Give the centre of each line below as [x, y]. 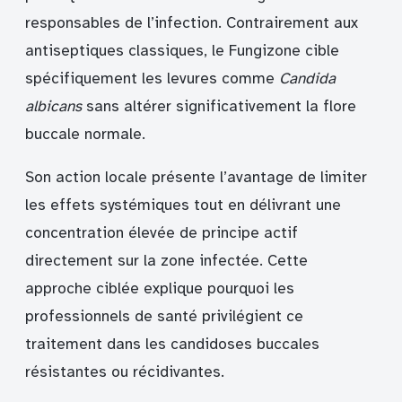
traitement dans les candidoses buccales [172, 344]
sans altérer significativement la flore [219, 106]
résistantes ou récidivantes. [125, 371]
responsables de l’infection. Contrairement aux [192, 22]
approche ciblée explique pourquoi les [160, 288]
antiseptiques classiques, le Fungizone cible [182, 50]
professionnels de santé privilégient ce [164, 316]
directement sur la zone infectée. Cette [166, 260]
